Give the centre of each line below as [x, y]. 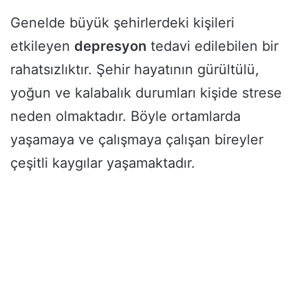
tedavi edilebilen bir [212, 46]
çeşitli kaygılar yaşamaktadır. [103, 163]
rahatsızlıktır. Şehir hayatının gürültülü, [135, 70]
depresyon [110, 46]
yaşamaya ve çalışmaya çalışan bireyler [137, 140]
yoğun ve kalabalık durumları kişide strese [146, 93]
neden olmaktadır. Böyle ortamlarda [125, 117]
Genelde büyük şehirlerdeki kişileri [122, 23]
